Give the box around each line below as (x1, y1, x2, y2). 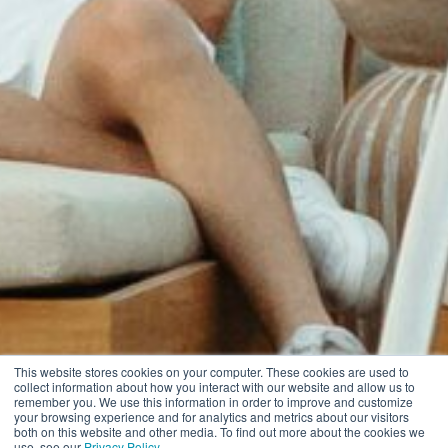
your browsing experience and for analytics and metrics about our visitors (14, 408, 409, 425)
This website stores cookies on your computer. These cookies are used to (14, 363, 409, 380)
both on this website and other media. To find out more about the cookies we (14, 423, 425, 440)
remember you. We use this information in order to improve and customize (14, 393, 413, 410)
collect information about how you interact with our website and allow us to (14, 378, 415, 395)
